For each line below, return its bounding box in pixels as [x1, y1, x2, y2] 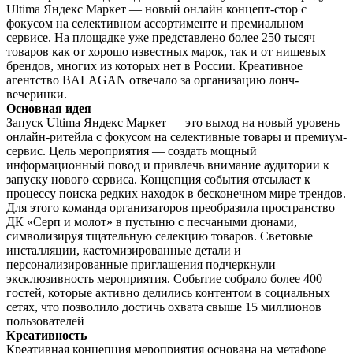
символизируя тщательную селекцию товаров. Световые [6, 229, 313, 243]
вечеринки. [6, 87, 67, 101]
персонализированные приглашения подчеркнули [6, 257, 276, 271]
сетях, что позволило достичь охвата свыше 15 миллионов [6, 299, 321, 314]
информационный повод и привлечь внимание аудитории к [6, 158, 329, 172]
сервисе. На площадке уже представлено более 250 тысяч [6, 30, 315, 44]
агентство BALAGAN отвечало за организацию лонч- [6, 72, 299, 87]
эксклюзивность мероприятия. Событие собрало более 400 [6, 271, 322, 285]
